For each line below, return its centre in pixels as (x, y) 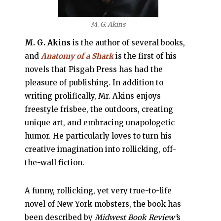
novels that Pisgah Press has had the (94, 69)
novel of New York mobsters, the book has (103, 204)
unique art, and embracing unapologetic (100, 122)
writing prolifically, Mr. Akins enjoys (93, 96)
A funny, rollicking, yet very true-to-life (98, 190)
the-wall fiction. (55, 162)
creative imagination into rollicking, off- (100, 149)
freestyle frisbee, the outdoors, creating (99, 109)
